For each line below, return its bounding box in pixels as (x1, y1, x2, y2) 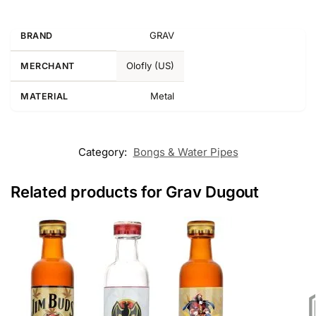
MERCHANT (20, 61, 75, 72)
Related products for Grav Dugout (11, 183, 259, 202)
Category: (78, 145, 130, 159)
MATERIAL (20, 91, 68, 102)
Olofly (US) (126, 60, 174, 72)
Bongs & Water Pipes (133, 145, 238, 159)
